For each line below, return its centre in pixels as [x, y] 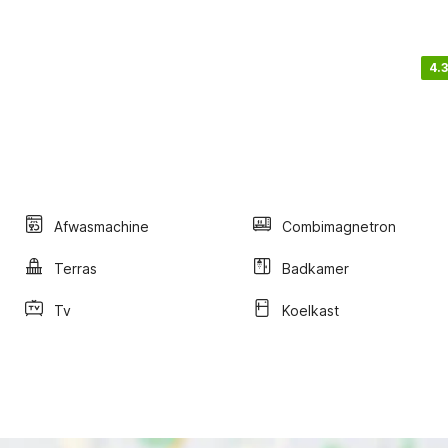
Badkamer [315, 268]
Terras [75, 268]
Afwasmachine [101, 226]
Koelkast [310, 310]
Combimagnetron [339, 226]
